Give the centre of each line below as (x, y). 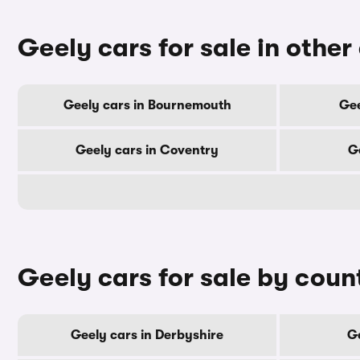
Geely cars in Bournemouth (147, 105)
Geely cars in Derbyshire (147, 335)
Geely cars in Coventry (147, 150)
